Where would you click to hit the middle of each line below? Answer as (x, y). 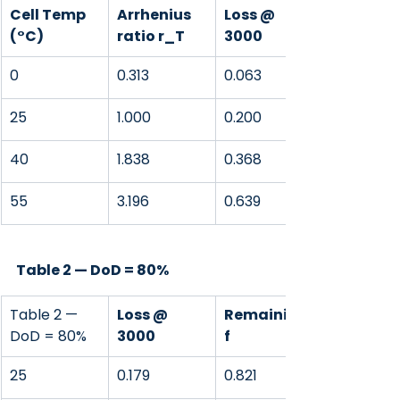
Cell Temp (49, 15)
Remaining (267, 315)
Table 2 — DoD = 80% (92, 270)
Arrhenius (155, 15)
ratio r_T (151, 36)
